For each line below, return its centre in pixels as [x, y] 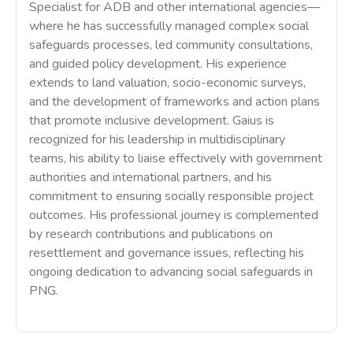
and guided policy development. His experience [158, 64]
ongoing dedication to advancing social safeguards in [171, 272]
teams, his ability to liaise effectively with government [176, 158]
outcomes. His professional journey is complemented [174, 215]
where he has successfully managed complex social [169, 26]
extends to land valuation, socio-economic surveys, [167, 83]
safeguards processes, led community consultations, [171, 45]
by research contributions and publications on [151, 234]
